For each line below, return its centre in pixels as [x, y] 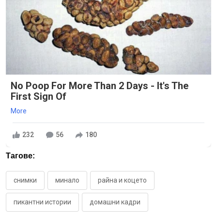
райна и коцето [122, 180]
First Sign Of [39, 96]
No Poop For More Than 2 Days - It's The [100, 85]
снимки [25, 180]
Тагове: [20, 155]
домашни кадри [115, 202]
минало [67, 180]
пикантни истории [42, 202]
